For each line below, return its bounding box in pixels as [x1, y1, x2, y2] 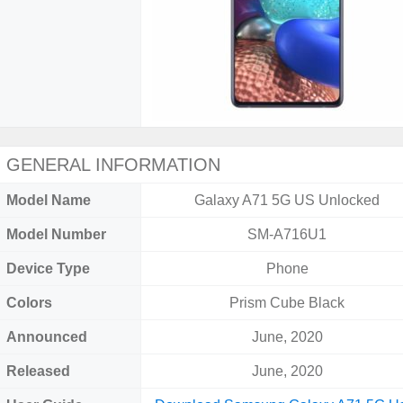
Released [6, 363, 70, 379]
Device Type [6, 261, 90, 276]
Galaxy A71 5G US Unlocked [194, 193, 381, 208]
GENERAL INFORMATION [6, 155, 220, 175]
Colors [6, 295, 52, 310]
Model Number [6, 227, 106, 242]
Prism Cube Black [229, 295, 345, 310]
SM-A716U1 [247, 227, 327, 242]
